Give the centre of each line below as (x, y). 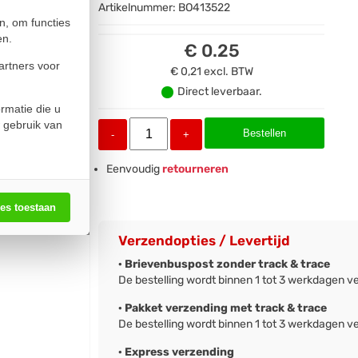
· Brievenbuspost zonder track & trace (225, 265)
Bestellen (265, 133)
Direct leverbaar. (219, 92)
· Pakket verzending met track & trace (223, 308)
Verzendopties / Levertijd (205, 241)
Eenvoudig (133, 169)
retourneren (195, 169)
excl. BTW (228, 72)
